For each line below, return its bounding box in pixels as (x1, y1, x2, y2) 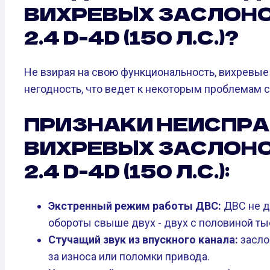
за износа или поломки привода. (48, 250, 210, 263)
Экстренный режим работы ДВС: (48, 199, 221, 213)
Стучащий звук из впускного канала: (48, 233, 238, 246)
